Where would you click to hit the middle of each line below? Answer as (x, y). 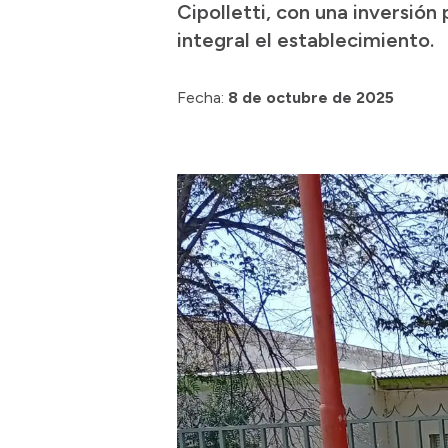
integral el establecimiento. (305, 40)
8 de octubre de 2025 (311, 97)
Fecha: (200, 97)
